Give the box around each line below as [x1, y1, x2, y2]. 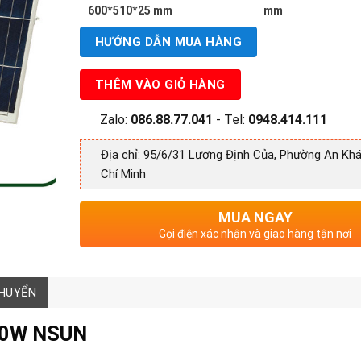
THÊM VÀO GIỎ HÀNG [95, 77, 226, 92]
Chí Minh [101, 166, 146, 181]
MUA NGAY [218, 208, 293, 226]
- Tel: [213, 111, 248, 127]
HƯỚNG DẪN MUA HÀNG [95, 34, 243, 49]
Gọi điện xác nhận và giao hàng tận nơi [159, 226, 351, 240]
